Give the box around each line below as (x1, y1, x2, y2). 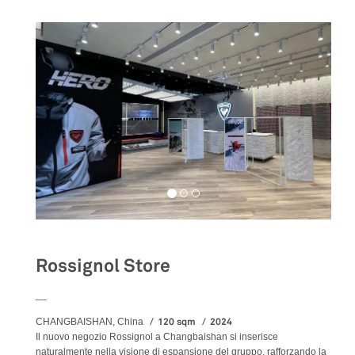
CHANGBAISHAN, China (36, 315, 146, 327)
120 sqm (158, 315, 198, 328)
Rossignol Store (36, 254, 170, 277)
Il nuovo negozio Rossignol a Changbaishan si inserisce (36, 330, 278, 342)
